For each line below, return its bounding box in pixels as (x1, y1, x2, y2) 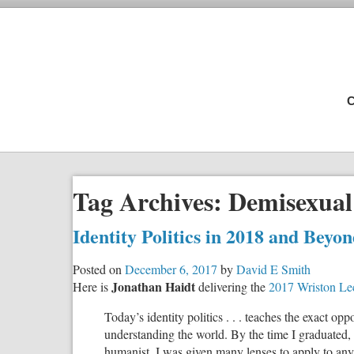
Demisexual (228, 183, 352, 220)
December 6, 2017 (125, 260, 217, 277)
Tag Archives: (73, 183, 228, 220)
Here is (73, 277, 111, 295)
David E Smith (236, 260, 311, 277)
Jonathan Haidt (111, 277, 195, 296)
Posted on (73, 260, 122, 277)
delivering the (195, 277, 269, 295)
